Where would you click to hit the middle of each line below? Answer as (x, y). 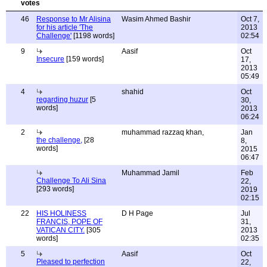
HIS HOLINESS (61, 213)
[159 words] (84, 59)
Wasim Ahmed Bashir (156, 19)
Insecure (50, 59)
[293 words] (55, 189)
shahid (133, 92)
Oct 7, (250, 19)
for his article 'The (65, 27)
